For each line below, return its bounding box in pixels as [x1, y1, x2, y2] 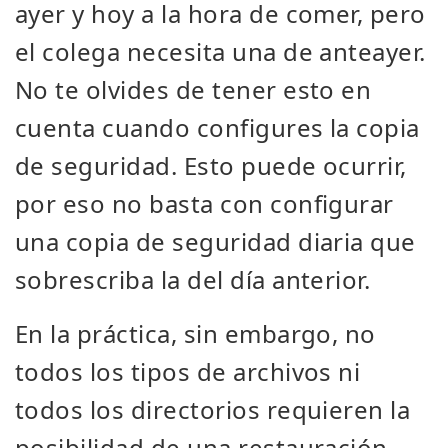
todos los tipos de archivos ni [15, 355, 361, 388]
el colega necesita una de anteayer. [15, 35, 426, 68]
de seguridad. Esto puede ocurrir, [15, 149, 407, 182]
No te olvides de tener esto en [15, 73, 372, 106]
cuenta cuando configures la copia [15, 111, 420, 144]
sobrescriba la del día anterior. [15, 263, 371, 296]
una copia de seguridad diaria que [15, 225, 416, 258]
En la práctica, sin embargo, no [15, 317, 376, 350]
